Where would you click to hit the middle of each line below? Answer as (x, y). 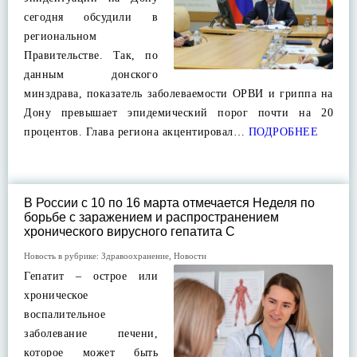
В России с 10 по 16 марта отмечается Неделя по (169, 203)
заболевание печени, (91, 333)
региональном (60, 36)
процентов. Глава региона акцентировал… (134, 132)
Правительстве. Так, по (91, 55)
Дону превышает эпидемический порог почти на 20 (178, 113)
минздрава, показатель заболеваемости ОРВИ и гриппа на (178, 94)
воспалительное (65, 314)
